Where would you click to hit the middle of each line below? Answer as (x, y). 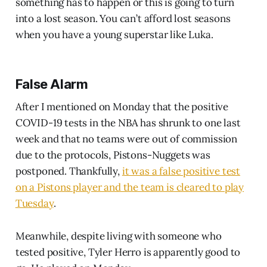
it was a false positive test (181, 171)
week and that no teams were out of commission (126, 139)
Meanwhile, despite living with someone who (118, 236)
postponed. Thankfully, (69, 171)
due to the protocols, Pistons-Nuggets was (113, 155)
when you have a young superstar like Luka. (114, 34)
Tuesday (34, 203)
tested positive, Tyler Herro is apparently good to (128, 252)
